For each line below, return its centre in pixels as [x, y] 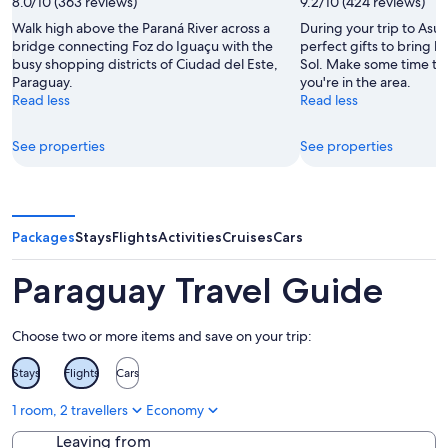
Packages [43, 236]
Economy [175, 409]
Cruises [247, 236]
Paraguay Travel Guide [197, 290]
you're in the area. [355, 81]
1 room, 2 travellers [70, 409]
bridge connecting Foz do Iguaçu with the [142, 45]
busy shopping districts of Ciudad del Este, [145, 63]
